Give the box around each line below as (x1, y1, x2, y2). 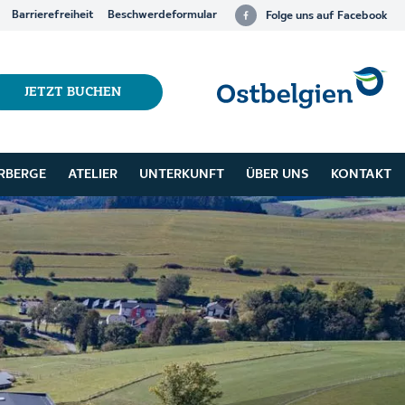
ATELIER (67, 168, 118, 181)
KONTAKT (330, 168, 391, 181)
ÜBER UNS (245, 168, 309, 181)
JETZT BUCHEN (24, 86, 121, 99)
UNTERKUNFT (138, 168, 224, 181)
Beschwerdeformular (107, 9, 217, 21)
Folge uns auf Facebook (265, 9, 388, 22)
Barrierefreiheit (11, 9, 93, 21)
